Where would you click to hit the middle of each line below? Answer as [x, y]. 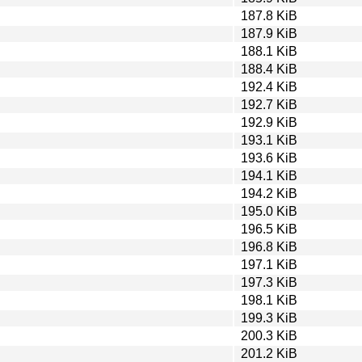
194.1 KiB [269, 175]
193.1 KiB [269, 140]
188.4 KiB [269, 69]
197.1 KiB [269, 264]
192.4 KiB [269, 86]
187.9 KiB [269, 33]
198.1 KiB [269, 300]
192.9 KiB [269, 122]
